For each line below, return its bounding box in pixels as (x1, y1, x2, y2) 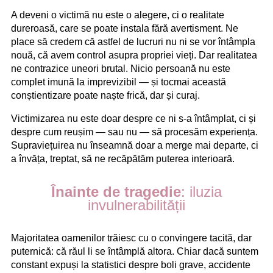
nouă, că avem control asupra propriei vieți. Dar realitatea (11, 49, 257, 60)
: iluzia (181, 183, 222, 200)
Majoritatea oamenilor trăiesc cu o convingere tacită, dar (11, 232, 252, 243)
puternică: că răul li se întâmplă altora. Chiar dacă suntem (11, 246, 258, 257)
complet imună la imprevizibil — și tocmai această (11, 76, 226, 87)
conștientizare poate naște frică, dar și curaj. (11, 90, 200, 101)
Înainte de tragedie (51, 183, 181, 200)
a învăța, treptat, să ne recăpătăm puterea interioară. (11, 153, 235, 164)
